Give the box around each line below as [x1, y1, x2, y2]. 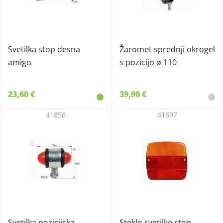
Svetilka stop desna [8, 44, 80, 55]
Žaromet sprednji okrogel [119, 44, 215, 55]
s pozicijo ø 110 [119, 57, 177, 68]
